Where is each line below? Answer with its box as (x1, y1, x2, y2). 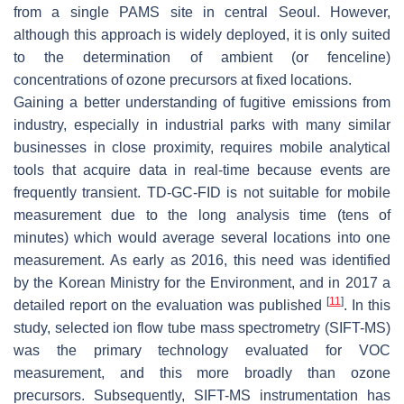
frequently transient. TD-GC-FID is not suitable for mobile (14, 184, 390, 200)
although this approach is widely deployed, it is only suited (14, 26, 390, 42)
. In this (343, 297, 391, 313)
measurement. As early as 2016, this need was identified (14, 252, 390, 268)
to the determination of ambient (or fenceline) (14, 49, 390, 65)
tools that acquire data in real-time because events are (14, 161, 390, 178)
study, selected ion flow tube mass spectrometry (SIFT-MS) (14, 319, 390, 335)
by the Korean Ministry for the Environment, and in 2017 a (14, 274, 390, 290)
